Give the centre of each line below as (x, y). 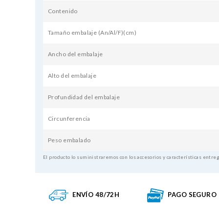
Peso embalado (69, 140)
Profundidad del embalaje (84, 97)
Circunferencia (69, 119)
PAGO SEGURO (192, 195)
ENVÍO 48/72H (96, 195)
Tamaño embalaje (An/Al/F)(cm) (92, 33)
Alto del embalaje (72, 76)
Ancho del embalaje (76, 54)
